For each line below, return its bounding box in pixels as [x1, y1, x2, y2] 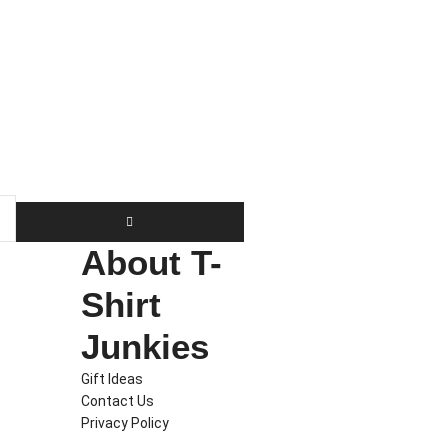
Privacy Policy [81, 414, 170, 431]
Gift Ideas [81, 370, 144, 387]
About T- [81, 242, 223, 282]
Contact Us [81, 392, 155, 409]
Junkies [81, 326, 210, 366]
